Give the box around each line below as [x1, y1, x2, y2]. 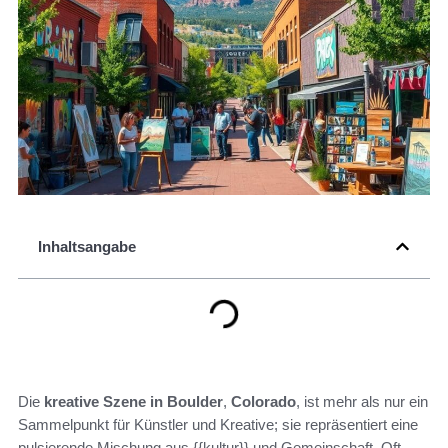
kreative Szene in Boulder [44, 393, 223, 411]
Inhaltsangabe [38, 238, 136, 256]
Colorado [231, 393, 296, 411]
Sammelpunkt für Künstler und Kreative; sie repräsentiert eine [18, 416, 418, 434]
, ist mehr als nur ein [296, 393, 428, 411]
